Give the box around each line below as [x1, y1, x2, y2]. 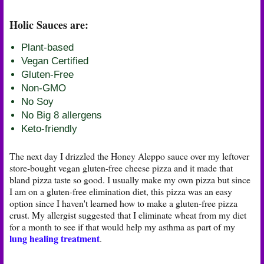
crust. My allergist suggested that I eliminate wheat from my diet [9, 209, 246, 222]
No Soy [21, 96, 54, 108]
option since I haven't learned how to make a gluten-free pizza [9, 197, 237, 210]
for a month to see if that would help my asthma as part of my [9, 220, 235, 233]
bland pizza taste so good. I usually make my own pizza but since [9, 173, 250, 186]
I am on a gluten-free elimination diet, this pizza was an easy [9, 185, 232, 198]
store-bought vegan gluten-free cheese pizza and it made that [9, 161, 233, 174]
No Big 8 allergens [21, 110, 102, 121]
